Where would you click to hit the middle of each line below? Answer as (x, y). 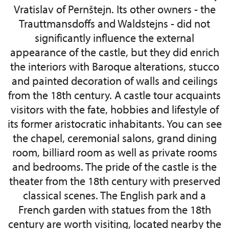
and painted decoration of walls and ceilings (114, 81)
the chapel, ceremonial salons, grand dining (114, 138)
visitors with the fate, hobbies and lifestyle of (114, 109)
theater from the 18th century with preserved (114, 181)
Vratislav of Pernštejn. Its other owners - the (114, 9)
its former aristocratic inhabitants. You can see (114, 124)
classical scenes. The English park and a (114, 195)
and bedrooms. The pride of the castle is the (114, 167)
